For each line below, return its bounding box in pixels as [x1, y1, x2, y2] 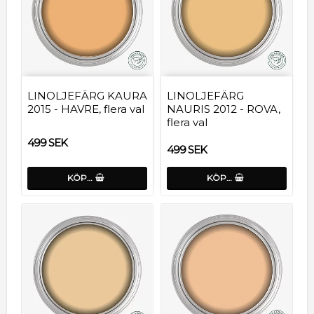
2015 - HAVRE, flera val [27, 102, 144, 116]
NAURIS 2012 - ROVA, [167, 102, 280, 116]
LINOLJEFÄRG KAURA [27, 88, 147, 102]
